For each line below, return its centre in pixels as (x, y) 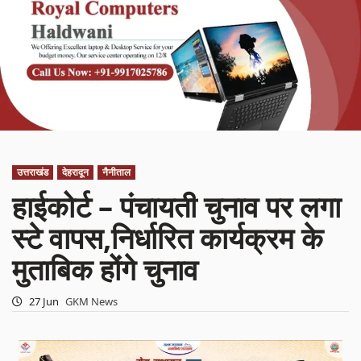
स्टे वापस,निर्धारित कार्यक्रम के (168, 239)
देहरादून (76, 172)
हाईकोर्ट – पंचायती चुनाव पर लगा (177, 207)
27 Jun (44, 302)
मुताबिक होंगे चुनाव (106, 270)
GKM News (92, 302)
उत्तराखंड (33, 172)
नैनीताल (117, 172)
